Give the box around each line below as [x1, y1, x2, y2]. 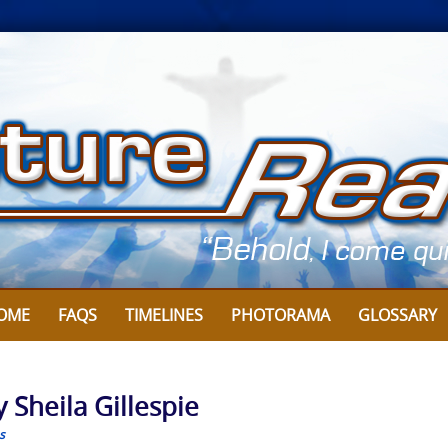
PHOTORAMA [231, 304, 330, 326]
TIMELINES [125, 304, 203, 326]
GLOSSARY [358, 304, 437, 326]
